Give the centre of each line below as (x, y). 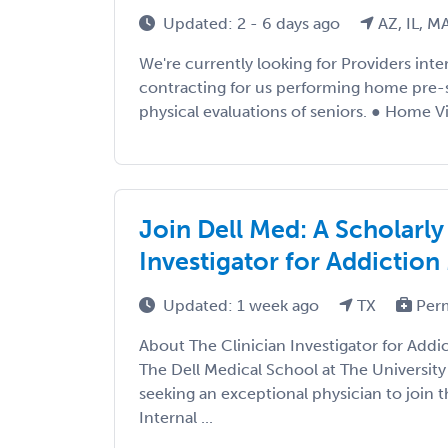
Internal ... (176, 418)
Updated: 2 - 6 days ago (253, 24)
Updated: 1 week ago (243, 306)
